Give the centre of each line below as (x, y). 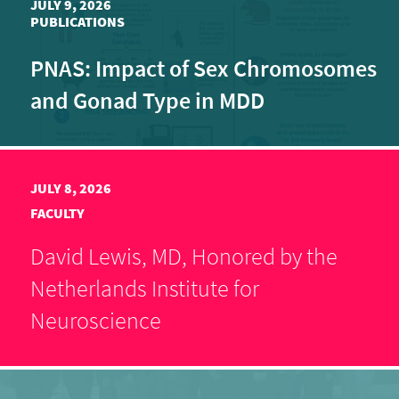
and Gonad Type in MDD (150, 100)
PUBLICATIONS (77, 21)
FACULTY (57, 213)
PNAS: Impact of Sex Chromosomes (204, 68)
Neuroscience (96, 320)
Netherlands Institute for (145, 288)
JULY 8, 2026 (71, 188)
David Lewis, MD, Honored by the (184, 256)
